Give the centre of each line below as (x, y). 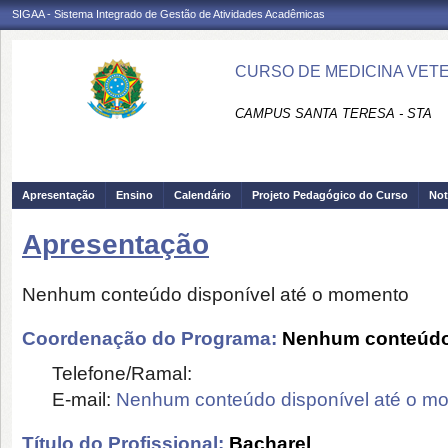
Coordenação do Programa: (152, 338)
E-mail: (84, 399)
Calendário (202, 195)
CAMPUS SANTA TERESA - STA (333, 113)
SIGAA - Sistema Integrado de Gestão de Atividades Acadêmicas (168, 14)
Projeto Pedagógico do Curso (330, 195)
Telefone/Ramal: (122, 373)
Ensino (134, 195)
